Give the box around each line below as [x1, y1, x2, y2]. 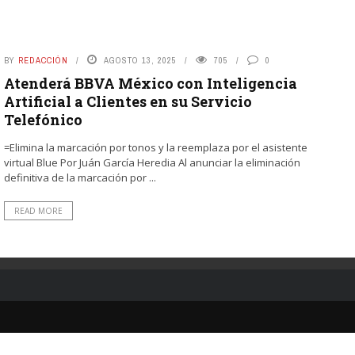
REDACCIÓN [17, 55, 68, 66]
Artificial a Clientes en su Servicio [3, 92, 252, 111]
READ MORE [13, 205, 63, 216]
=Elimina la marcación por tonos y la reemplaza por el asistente [3, 140, 307, 155]
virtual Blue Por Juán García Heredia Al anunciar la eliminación [3, 155, 300, 170]
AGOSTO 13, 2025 [103, 55, 177, 66]
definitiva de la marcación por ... [3, 170, 156, 185]
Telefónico [3, 110, 82, 129]
